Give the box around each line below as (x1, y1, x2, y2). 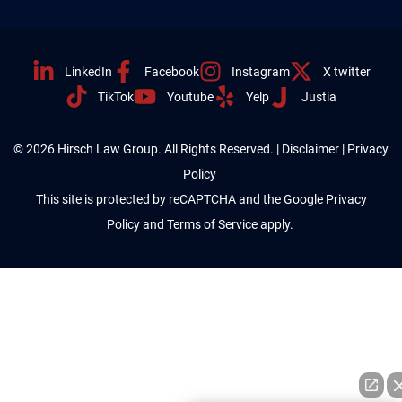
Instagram (232, 64, 291, 79)
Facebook (144, 64, 199, 79)
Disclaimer (282, 141, 339, 156)
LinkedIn (64, 64, 112, 79)
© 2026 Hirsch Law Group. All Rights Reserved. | (13, 141, 282, 156)
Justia (301, 89, 336, 104)
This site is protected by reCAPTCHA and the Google (35, 191, 323, 206)
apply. (259, 216, 296, 232)
